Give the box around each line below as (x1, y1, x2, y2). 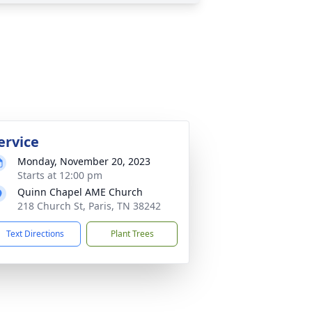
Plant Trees (110, 228, 154, 240)
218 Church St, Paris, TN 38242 (17, 199, 161, 212)
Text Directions (6, 228, 64, 240)
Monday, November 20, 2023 (17, 155, 150, 168)
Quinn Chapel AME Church (17, 185, 143, 198)
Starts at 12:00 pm (17, 169, 102, 182)
